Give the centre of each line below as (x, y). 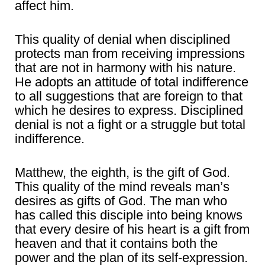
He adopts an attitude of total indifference (132, 82)
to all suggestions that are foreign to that (129, 96)
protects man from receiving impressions (130, 54)
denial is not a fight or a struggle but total (130, 125)
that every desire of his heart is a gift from (132, 230)
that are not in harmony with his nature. (125, 68)
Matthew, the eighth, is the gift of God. (122, 173)
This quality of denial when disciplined (122, 40)
